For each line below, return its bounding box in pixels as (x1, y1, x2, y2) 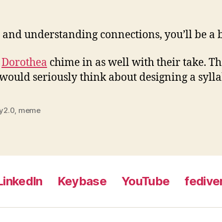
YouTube (121, 173, 170, 188)
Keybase (57, 173, 107, 188)
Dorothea (1, 55, 47, 69)
